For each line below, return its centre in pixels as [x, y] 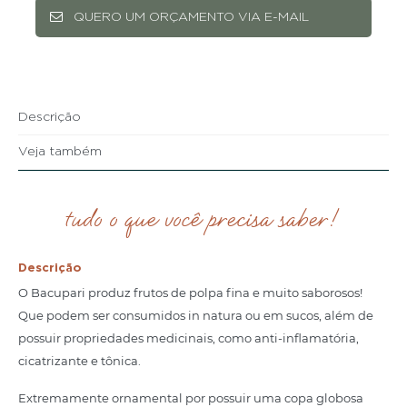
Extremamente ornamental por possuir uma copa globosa [191, 397]
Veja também [60, 151]
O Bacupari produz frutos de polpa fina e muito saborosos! [190, 292]
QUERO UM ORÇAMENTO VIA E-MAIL [191, 17]
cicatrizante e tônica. [79, 360]
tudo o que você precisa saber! [203, 219]
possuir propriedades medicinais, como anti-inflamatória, [189, 338]
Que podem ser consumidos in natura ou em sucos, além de [196, 315]
